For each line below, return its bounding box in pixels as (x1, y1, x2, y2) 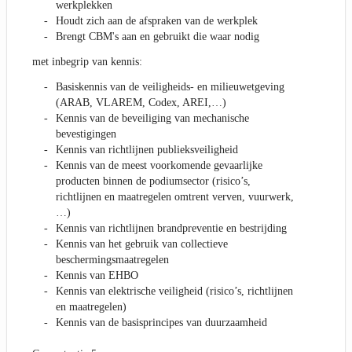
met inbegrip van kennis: (32, 56, 142, 68)
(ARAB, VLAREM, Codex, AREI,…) (56, 97, 226, 109)
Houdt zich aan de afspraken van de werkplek (56, 15, 258, 27)
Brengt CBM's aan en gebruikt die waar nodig (56, 31, 259, 43)
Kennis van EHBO (56, 269, 138, 282)
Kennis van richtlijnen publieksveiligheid (56, 144, 238, 156)
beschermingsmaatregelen (56, 254, 169, 266)
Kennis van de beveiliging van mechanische (56, 112, 249, 125)
